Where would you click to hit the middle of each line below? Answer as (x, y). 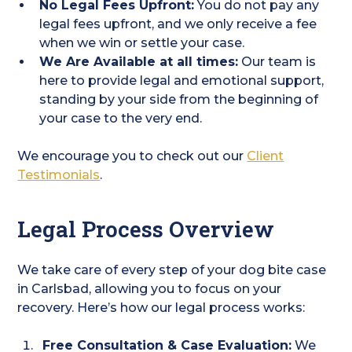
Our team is (277, 62)
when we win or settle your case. (142, 43)
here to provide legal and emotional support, (182, 81)
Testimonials (59, 175)
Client (266, 156)
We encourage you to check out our (132, 156)
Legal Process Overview (146, 229)
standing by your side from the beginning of (179, 99)
